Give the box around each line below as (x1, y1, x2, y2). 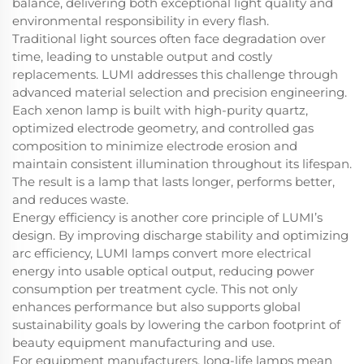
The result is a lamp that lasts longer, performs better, (12, 174, 335, 189)
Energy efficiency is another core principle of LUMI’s (12, 210, 323, 225)
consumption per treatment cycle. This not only (12, 281, 297, 297)
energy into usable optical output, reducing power (12, 263, 314, 279)
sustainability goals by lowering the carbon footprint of (12, 317, 340, 332)
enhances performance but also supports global (12, 299, 301, 314)
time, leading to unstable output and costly (12, 49, 272, 64)
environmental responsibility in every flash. (12, 13, 269, 28)
